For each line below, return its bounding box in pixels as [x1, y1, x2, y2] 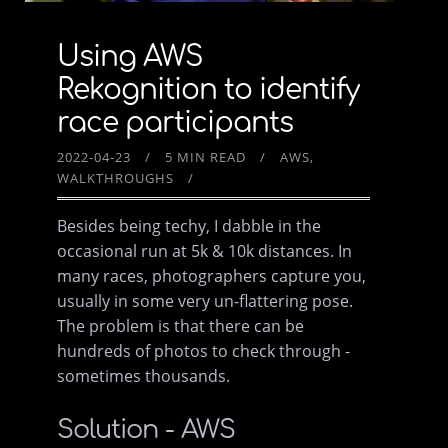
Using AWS [57, 41, 204, 74]
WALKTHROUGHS [57, 169, 175, 188]
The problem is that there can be [57, 315, 305, 338]
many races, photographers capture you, [57, 265, 367, 288]
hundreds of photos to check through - [57, 340, 351, 363]
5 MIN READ [165, 148, 247, 167]
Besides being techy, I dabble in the [57, 215, 322, 238]
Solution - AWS [57, 415, 236, 445]
